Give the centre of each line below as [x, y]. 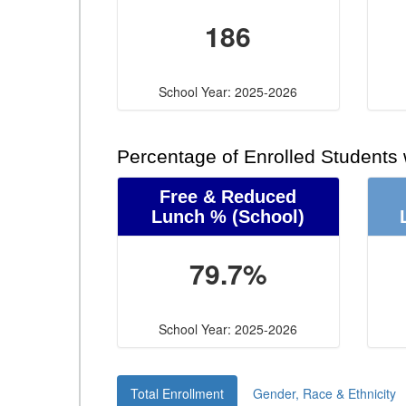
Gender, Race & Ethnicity [324, 393]
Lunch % [189, 217]
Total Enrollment [177, 393]
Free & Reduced [228, 197]
